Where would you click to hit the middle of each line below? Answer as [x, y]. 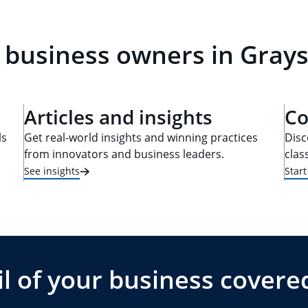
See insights [52, 170]
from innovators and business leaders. [124, 154]
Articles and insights [118, 117]
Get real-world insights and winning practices [141, 137]
